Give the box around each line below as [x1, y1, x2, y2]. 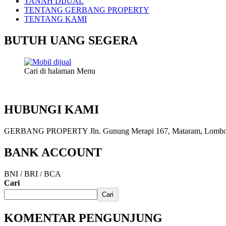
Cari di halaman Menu [24, 67, 95, 76]
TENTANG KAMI [24, 15, 87, 24]
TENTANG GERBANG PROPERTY [24, 6, 149, 15]
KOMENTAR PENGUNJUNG [4, 211, 162, 224]
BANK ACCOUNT [4, 145, 102, 159]
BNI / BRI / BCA [4, 169, 61, 178]
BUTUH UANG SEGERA [4, 34, 138, 47]
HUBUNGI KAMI [4, 103, 99, 117]
